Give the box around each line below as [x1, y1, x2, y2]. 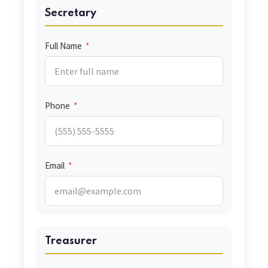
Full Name [45, 40, 84, 52]
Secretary [45, 8, 96, 19]
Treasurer [45, 236, 97, 247]
